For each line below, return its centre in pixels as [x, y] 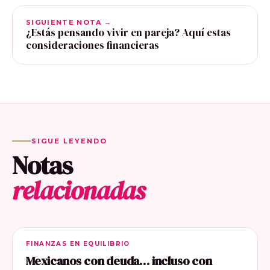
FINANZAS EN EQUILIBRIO [78, 244]
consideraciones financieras [93, 45]
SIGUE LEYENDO [69, 141]
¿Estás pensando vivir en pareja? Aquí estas [128, 32]
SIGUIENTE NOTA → [69, 22]
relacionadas [79, 191]
